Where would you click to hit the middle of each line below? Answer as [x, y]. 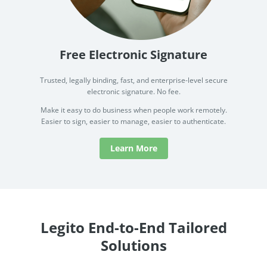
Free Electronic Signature [133, 55]
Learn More [133, 148]
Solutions [133, 246]
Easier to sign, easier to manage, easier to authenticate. [133, 122]
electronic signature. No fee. [133, 92]
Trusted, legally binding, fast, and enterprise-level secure [133, 80]
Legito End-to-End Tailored [133, 228]
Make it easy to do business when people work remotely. [133, 110]
